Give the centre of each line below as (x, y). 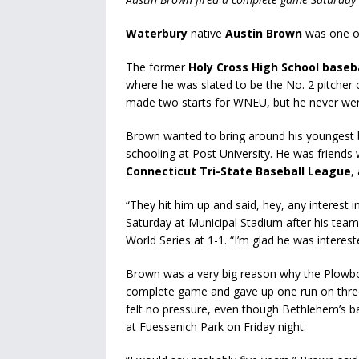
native (208, 34)
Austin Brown (264, 34)
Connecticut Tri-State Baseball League (238, 171)
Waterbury (158, 34)
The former (157, 67)
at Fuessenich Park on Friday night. (216, 327)
